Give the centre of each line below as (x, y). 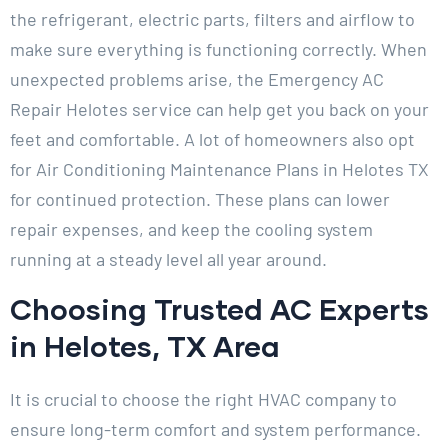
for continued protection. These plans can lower (200, 199)
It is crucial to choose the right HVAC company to (203, 399)
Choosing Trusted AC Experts (219, 309)
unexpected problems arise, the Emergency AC (197, 79)
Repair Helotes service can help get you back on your (219, 109)
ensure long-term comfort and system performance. (215, 429)
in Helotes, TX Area (148, 346)
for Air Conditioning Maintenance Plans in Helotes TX (219, 169)
